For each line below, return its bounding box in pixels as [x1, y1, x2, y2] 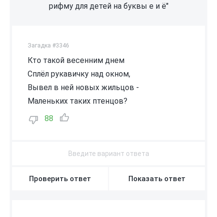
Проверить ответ [29, 174, 91, 183]
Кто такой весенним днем [28, 55, 124, 65]
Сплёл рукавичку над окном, [28, 69, 130, 78]
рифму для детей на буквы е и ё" [48, 1, 169, 11]
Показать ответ [128, 174, 186, 183]
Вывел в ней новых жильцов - [28, 82, 139, 92]
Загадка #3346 [28, 42, 69, 49]
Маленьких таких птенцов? [28, 96, 127, 106]
